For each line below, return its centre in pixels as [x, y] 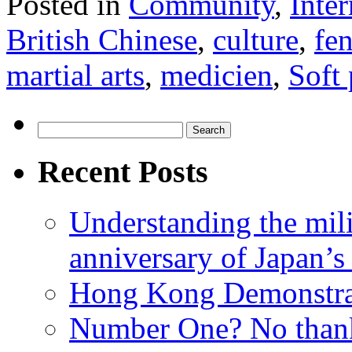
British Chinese [102, 39]
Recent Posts [123, 171]
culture [256, 39]
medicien [216, 75]
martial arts [75, 75]
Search [54, 127]
